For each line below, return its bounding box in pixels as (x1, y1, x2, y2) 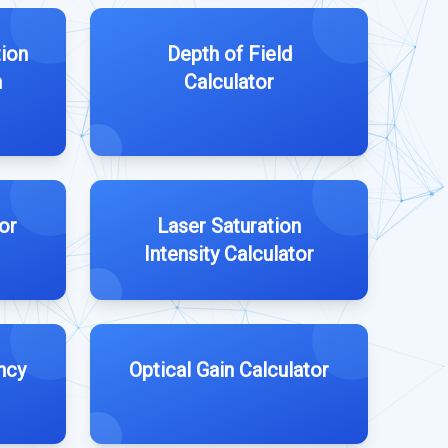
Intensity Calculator (144, 242, 314, 266)
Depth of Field (166, 42, 292, 66)
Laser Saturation (157, 214, 301, 238)
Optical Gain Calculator (129, 358, 329, 382)
